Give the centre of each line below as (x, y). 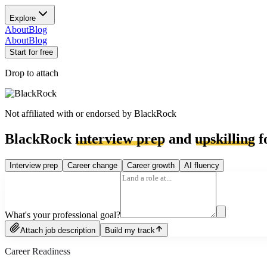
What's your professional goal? (63, 215)
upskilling (225, 139)
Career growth (151, 165)
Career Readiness (38, 251)
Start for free (31, 52)
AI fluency (202, 165)
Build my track (130, 230)
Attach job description (58, 230)
